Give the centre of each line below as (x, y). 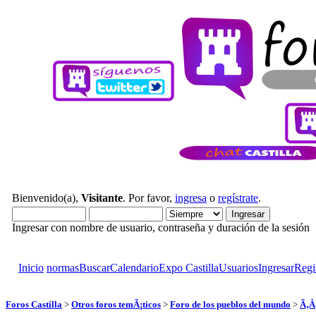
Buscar (95, 268)
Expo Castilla (189, 268)
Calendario (134, 268)
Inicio (31, 268)
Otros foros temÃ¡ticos (116, 304)
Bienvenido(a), (47, 198)
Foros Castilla (34, 304)
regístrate (238, 198)
